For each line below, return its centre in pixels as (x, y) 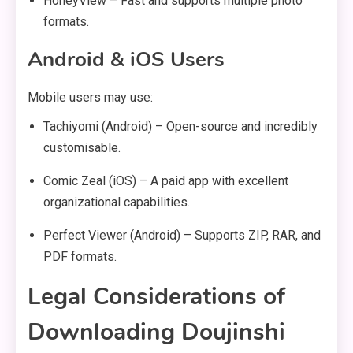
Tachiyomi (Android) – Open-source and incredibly (180, 127)
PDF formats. (80, 257)
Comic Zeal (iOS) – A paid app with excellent (166, 181)
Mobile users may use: (90, 98)
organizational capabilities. (117, 203)
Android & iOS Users (126, 60)
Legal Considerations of (156, 297)
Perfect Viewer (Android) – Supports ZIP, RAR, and (182, 236)
